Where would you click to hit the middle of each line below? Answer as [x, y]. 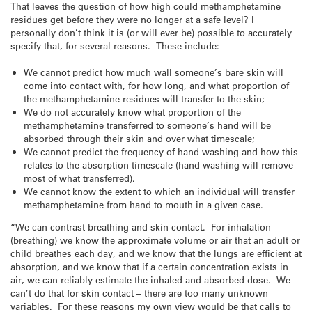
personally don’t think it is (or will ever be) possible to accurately [151, 32]
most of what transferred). [80, 178]
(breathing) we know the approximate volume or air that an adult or [155, 240]
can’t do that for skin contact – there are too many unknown [139, 292]
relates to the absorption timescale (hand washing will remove [159, 165]
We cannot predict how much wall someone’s [125, 72]
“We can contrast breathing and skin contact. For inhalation [141, 226]
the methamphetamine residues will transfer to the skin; [145, 99]
